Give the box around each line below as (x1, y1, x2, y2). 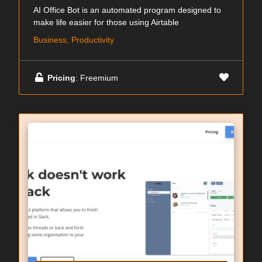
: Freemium (75, 73, 118, 82)
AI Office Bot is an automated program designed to (33, 5, 221, 15)
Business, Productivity (33, 35, 114, 45)
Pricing (47, 73, 75, 82)
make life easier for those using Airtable (33, 18, 179, 27)
